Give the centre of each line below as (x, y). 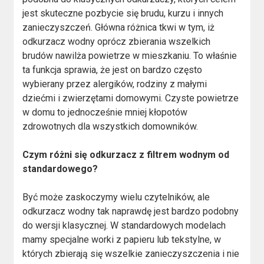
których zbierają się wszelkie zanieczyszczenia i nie (131, 254)
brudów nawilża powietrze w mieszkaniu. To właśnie (130, 56)
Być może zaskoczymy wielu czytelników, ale (116, 197)
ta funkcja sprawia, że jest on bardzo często (113, 70)
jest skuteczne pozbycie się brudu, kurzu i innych (123, 14)
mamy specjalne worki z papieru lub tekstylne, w (122, 240)
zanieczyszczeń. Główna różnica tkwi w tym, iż (119, 28)
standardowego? (60, 169)
